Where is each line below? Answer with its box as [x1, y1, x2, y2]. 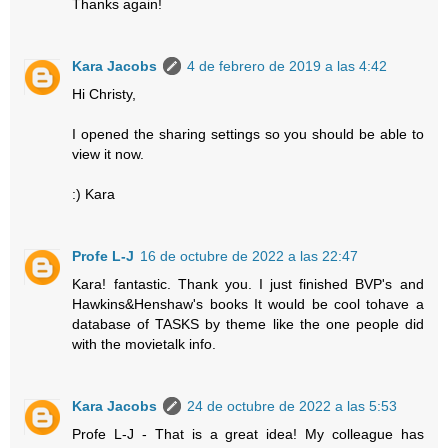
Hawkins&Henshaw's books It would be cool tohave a [72, 295, 424, 312]
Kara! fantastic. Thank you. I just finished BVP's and [72, 275, 424, 292]
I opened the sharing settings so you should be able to [72, 125, 424, 142]
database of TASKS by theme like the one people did [72, 315, 424, 332]
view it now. [72, 145, 145, 162]
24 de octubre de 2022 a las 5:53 [187, 397, 398, 414]
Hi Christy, [72, 85, 137, 102]
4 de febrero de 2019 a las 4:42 [187, 57, 388, 74]
